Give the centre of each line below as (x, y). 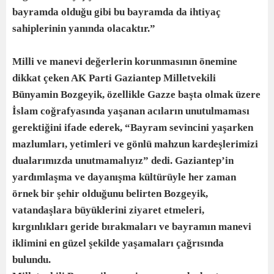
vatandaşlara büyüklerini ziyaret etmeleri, (108, 210)
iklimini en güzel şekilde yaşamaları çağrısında (118, 243)
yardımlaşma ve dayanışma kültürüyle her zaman (124, 177)
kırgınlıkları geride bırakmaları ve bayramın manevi (132, 227)
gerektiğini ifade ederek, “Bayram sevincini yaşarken (133, 128)
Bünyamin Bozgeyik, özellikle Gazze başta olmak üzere (136, 95)
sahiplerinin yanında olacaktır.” (84, 29)
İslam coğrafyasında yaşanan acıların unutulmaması (131, 111)
